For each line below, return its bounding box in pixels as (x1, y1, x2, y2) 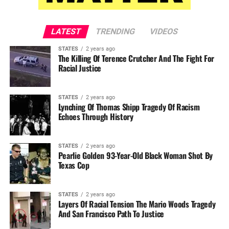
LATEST (50, 26, 82, 36)
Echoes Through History (58, 110, 133, 123)
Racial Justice (58, 61, 102, 74)
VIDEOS (148, 26, 179, 36)
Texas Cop (58, 158, 89, 171)
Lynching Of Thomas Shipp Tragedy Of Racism (58, 100, 200, 113)
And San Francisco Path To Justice (58, 207, 165, 220)
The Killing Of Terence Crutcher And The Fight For (58, 52, 214, 64)
